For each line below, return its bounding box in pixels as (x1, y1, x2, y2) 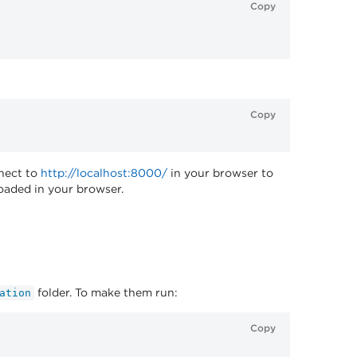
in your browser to (167, 166, 273, 180)
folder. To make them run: (34, 285, 178, 300)
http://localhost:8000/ (41, 166, 167, 180)
